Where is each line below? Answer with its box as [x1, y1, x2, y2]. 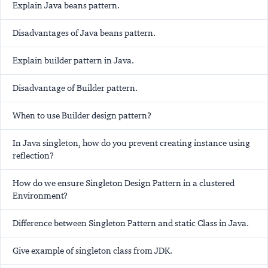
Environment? [13, 190, 68, 202]
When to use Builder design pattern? [13, 110, 151, 121]
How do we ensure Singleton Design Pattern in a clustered [13, 178, 234, 189]
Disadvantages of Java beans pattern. [13, 28, 156, 39]
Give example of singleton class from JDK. [13, 245, 172, 257]
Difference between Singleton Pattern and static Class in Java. [13, 218, 249, 229]
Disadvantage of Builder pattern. [13, 83, 138, 94]
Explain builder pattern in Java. [13, 55, 134, 66]
